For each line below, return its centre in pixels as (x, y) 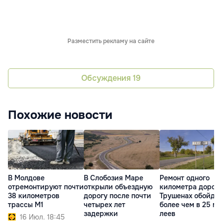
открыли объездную (118, 187)
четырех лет (105, 205)
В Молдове (26, 178)
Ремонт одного (185, 178)
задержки (101, 214)
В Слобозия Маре (113, 178)
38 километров (34, 196)
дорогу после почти (117, 196)
